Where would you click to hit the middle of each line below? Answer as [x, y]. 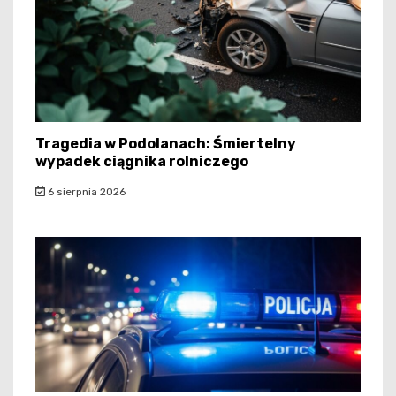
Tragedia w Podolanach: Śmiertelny [166, 143]
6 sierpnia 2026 [85, 191]
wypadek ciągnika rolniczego [142, 161]
